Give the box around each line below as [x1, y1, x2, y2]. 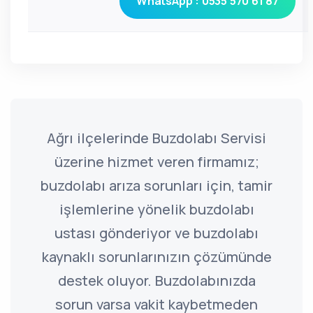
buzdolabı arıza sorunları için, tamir [41, 176, 272, 195]
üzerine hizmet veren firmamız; [54, 152, 259, 171]
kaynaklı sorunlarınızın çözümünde [41, 247, 272, 266]
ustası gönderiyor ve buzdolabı [54, 224, 259, 242]
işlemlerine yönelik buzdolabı [59, 200, 254, 219]
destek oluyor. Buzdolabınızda [57, 271, 256, 290]
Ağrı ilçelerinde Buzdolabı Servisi [47, 129, 266, 147]
